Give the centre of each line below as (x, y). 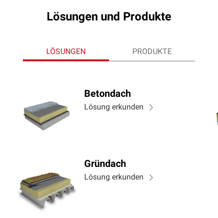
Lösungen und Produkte (109, 18)
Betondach (107, 94)
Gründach (105, 164)
